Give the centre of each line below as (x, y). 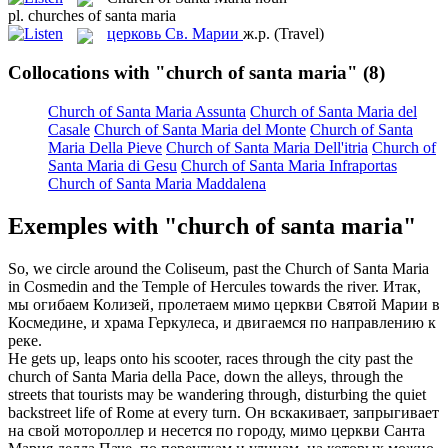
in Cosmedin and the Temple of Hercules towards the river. (193, 286)
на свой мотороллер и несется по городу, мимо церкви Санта (216, 430)
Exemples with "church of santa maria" (212, 225)
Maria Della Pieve (105, 147)
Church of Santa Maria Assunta (147, 111)
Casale (69, 129)
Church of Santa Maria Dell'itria (267, 147)
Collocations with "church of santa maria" (183, 73)
